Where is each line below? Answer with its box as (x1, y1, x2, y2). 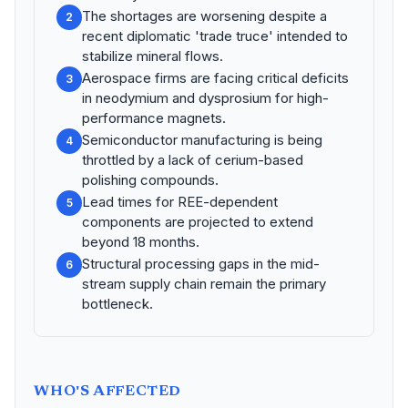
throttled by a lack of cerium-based (82, 151, 303, 168)
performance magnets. (82, 109, 226, 127)
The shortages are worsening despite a (82, 7, 327, 25)
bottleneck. (82, 295, 153, 312)
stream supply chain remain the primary (82, 275, 326, 292)
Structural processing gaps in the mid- (82, 255, 320, 272)
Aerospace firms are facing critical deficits (82, 69, 349, 87)
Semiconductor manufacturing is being (82, 131, 322, 148)
